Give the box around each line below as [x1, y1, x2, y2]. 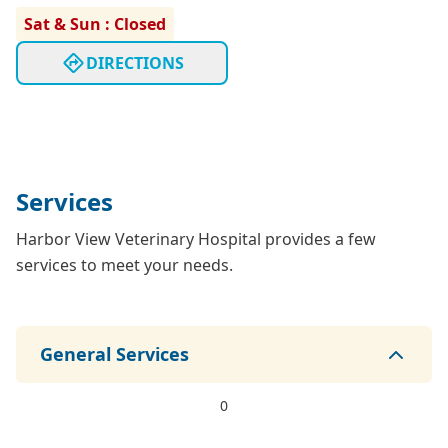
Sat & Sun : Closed [24, 13, 166, 36]
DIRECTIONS [85, 52, 184, 75]
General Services [40, 342, 189, 367]
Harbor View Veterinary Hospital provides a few [16, 228, 376, 251]
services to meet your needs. [16, 254, 233, 277]
